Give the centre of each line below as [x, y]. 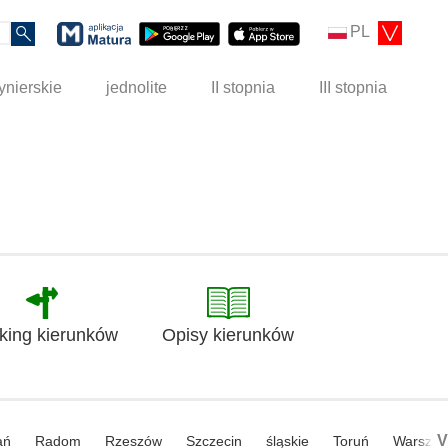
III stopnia [353, 88]
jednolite [137, 88]
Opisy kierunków [228, 335]
